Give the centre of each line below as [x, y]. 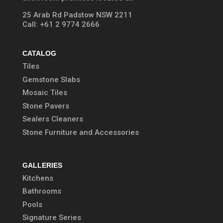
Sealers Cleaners [53, 119]
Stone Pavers [46, 106]
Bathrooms [42, 191]
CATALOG [39, 54]
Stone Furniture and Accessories [80, 132]
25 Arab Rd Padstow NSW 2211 [77, 15]
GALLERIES [42, 165]
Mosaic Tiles [45, 93]
